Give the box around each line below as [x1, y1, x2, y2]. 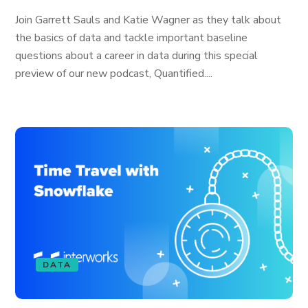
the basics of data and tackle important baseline [15, 30, 248, 45]
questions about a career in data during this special [15, 48, 258, 63]
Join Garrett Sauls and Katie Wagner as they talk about [15, 12, 282, 27]
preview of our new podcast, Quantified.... [15, 66, 213, 81]
